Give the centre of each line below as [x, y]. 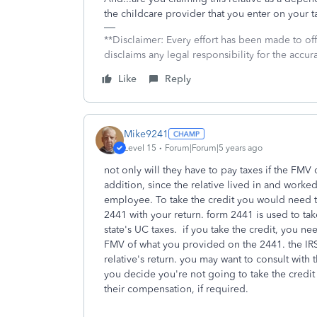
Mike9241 [146, 134]
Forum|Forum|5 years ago [214, 148]
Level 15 [140, 148]
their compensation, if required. [178, 289]
